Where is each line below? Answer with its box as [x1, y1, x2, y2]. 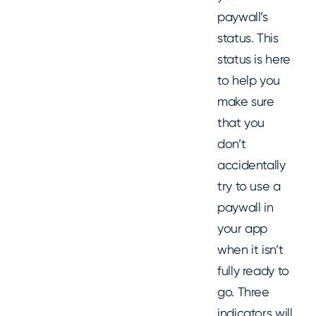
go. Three [217, 284, 269, 299]
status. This [217, 30, 279, 45]
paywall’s [217, 8, 268, 24]
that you [217, 114, 265, 130]
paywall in [217, 199, 274, 214]
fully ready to [217, 262, 289, 278]
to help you [217, 72, 281, 87]
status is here [217, 51, 291, 66]
